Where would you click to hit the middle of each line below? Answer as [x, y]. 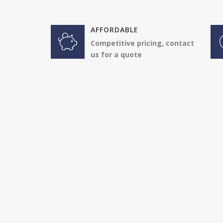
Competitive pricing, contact [142, 43]
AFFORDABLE [114, 30]
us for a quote [116, 55]
